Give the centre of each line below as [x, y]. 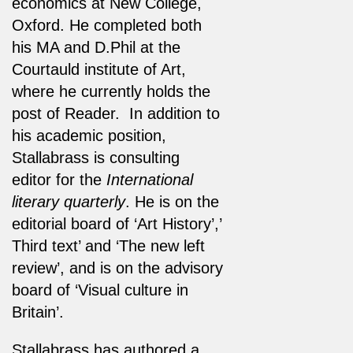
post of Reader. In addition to [116, 113]
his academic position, [89, 135]
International [150, 179]
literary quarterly [69, 201]
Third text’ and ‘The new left [108, 245]
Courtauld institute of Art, [99, 69]
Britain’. [38, 312]
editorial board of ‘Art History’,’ [117, 223]
